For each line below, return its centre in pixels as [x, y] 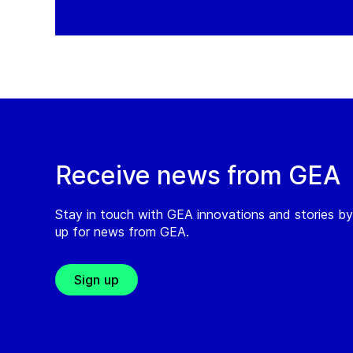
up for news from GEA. [122, 232]
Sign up [97, 280]
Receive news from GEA [198, 175]
